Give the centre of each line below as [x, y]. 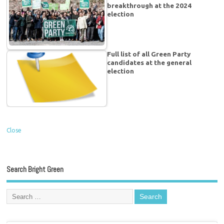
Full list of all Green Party [149, 54]
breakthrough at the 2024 [149, 6]
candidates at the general [149, 63]
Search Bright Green [35, 169]
